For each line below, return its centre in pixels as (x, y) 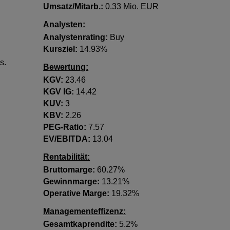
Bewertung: (66, 67)
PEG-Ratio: (65, 127)
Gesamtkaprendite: (80, 224)
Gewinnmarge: (72, 181)
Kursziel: (61, 49)
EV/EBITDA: (67, 139)
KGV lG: (59, 92)
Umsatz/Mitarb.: (73, 6)
